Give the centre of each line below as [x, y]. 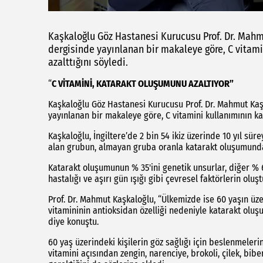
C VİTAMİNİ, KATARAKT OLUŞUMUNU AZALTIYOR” [143, 83]
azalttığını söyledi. [88, 62]
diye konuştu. [73, 221]
